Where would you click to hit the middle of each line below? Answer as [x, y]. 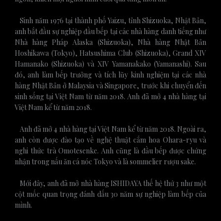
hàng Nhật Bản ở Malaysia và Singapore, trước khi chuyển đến [110, 85]
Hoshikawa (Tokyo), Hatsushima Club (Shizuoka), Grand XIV [110, 53]
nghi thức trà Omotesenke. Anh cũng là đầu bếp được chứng [110, 150]
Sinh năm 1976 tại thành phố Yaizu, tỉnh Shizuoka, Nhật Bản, [110, 20]
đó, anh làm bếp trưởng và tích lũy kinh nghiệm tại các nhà [110, 74]
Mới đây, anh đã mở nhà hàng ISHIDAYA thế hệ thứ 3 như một [110, 183]
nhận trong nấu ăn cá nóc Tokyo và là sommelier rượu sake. [105, 161]
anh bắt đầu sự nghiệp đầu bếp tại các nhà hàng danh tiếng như [110, 31]
